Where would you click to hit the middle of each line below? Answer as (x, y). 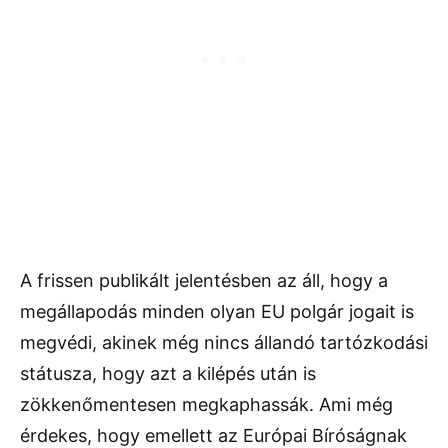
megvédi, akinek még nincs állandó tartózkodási (224, 343)
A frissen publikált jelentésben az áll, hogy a (204, 281)
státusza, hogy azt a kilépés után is (168, 374)
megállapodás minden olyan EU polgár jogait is (217, 312)
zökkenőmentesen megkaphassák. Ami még (206, 405)
